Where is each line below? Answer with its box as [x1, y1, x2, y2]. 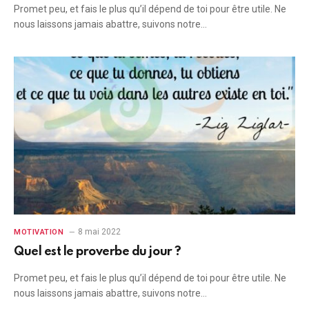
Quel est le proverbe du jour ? [14, 246, 181, 258]
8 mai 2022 [77, 227, 121, 237]
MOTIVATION [14, 228, 64, 237]
